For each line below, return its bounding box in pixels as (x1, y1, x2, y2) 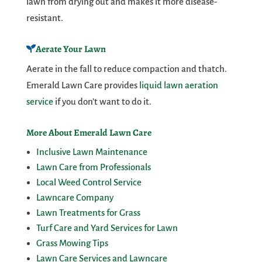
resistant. (26, 13, 63, 23)
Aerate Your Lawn (35, 43, 106, 56)
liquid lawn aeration (139, 80, 218, 91)
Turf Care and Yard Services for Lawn (36, 223, 178, 233)
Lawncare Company (36, 192, 113, 203)
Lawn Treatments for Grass (36, 208, 140, 218)
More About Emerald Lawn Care (26, 126, 151, 140)
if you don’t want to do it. (53, 96, 151, 107)
